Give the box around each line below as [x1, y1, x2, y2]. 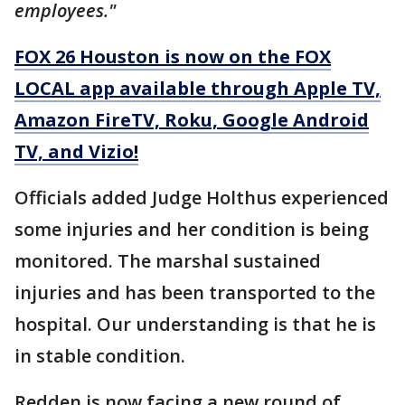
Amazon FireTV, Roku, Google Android [14, 108, 369, 132]
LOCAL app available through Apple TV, [14, 76, 381, 100]
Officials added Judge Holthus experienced [14, 185, 389, 210]
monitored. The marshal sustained [14, 249, 321, 273]
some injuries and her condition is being [14, 217, 369, 241]
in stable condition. [14, 344, 185, 368]
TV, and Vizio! [14, 139, 138, 164]
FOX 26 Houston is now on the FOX [14, 44, 331, 69]
